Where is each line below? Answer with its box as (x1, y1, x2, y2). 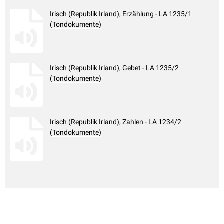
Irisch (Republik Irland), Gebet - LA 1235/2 (50, 64, 179, 72)
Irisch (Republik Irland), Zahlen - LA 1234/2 (50, 118, 181, 126)
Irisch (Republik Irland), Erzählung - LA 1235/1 (50, 10, 192, 18)
